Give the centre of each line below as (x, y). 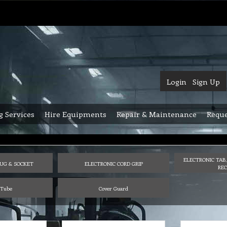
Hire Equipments (75, 114)
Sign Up (206, 82)
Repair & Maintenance (157, 114)
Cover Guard (113, 188)
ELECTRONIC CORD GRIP (113, 163)
